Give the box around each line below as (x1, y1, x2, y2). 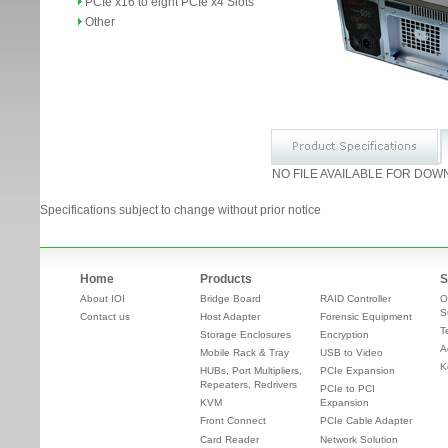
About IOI (80, 293, 125, 304)
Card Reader (200, 433, 259, 445)
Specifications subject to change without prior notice (40, 203, 321, 217)
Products (200, 272, 252, 286)
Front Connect (200, 415, 266, 427)
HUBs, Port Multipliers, (200, 365, 302, 377)
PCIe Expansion (320, 365, 395, 377)
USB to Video (320, 347, 383, 359)
